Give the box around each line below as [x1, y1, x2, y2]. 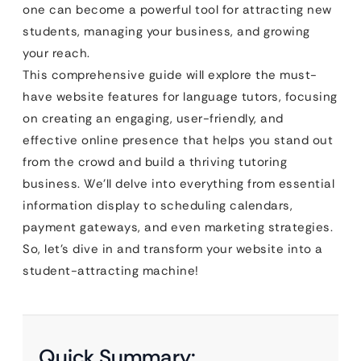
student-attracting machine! [23, 263, 199, 279]
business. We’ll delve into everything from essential [23, 176, 334, 192]
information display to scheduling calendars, [23, 197, 293, 214]
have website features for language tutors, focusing [23, 89, 338, 105]
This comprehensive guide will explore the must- [23, 67, 317, 83]
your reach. [23, 45, 90, 61]
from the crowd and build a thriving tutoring [23, 154, 287, 170]
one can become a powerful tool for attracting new [23, 2, 332, 18]
